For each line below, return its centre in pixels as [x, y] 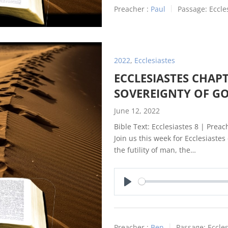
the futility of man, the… [155, 150]
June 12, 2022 [137, 110]
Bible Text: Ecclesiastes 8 [156, 126]
